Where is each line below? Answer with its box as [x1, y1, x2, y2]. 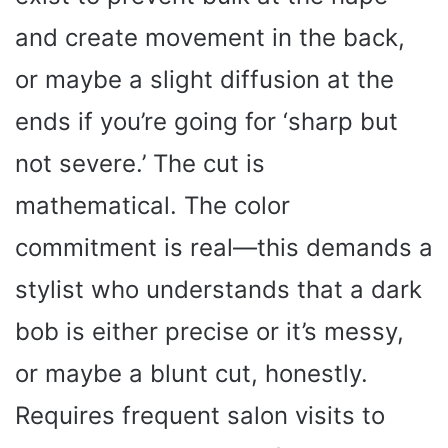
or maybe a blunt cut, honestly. [15, 358, 368, 388]
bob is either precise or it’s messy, [15, 316, 404, 346]
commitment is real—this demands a [15, 232, 433, 262]
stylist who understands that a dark [15, 274, 422, 304]
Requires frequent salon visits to [15, 400, 385, 430]
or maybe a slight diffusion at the [15, 64, 394, 94]
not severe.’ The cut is [15, 148, 265, 178]
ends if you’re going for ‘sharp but [15, 106, 398, 136]
